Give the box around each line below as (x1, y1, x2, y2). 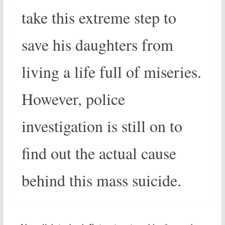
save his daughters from (21, 34, 173, 55)
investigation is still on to (21, 115, 182, 137)
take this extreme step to (21, 7, 176, 28)
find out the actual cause (21, 142, 176, 164)
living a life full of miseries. (21, 61, 201, 82)
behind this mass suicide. (21, 169, 181, 191)
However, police (21, 88, 125, 109)
